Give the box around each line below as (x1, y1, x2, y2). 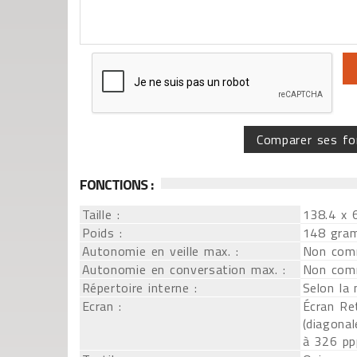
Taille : (81, 205, 120, 224)
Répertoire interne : (81, 278, 198, 297)
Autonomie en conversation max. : (81, 260, 286, 279)
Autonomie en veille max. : (81, 241, 239, 261)
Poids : (81, 223, 123, 242)
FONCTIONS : (79, 174, 154, 195)
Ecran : (81, 296, 122, 316)
